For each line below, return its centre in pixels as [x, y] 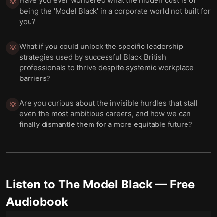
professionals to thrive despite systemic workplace [107, 68]
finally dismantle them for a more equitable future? [106, 124]
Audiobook [37, 202]
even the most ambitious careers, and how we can [105, 114]
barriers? [35, 78]
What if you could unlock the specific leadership [101, 46]
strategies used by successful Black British [93, 57]
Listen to [32, 184]
